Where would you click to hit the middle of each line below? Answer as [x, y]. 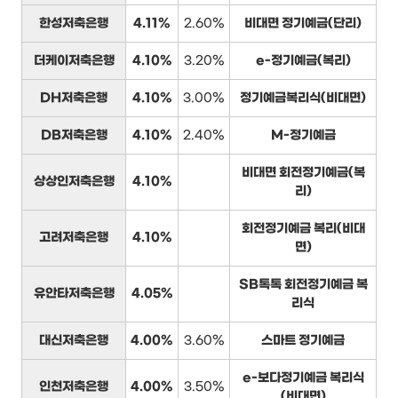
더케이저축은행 [74, 61]
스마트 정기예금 [303, 341]
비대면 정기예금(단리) [303, 24]
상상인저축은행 [74, 182]
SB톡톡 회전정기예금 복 [303, 285]
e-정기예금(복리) [303, 61]
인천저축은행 [74, 387]
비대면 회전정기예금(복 [303, 173]
